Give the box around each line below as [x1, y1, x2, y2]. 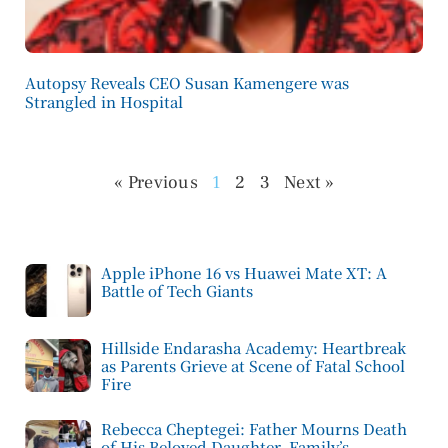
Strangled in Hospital [25, 91, 183, 112]
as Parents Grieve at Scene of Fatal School [101, 354, 405, 376]
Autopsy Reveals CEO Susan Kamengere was [25, 72, 349, 93]
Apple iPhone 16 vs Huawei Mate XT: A [101, 262, 387, 283]
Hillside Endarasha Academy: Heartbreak [101, 336, 406, 358]
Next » [284, 171, 334, 194]
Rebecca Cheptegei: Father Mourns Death [101, 417, 407, 439]
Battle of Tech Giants [101, 280, 253, 301]
